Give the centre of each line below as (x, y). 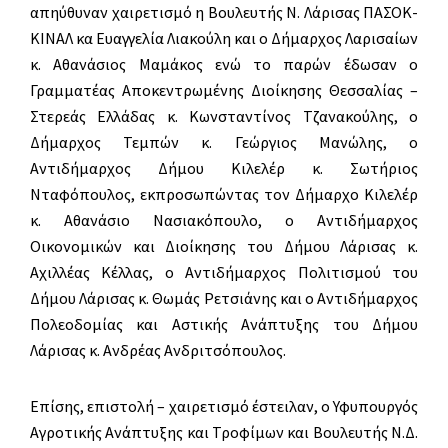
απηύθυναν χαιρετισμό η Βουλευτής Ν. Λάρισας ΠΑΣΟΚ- (224, 12)
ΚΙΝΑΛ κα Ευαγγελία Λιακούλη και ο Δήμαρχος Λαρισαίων (224, 38)
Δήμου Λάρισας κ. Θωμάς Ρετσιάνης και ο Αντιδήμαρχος (224, 298)
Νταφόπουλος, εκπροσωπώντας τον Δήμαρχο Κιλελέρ (224, 194)
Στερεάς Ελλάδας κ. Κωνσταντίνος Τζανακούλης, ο (224, 116)
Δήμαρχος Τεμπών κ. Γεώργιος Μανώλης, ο (224, 142)
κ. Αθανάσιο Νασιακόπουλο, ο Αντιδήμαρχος (224, 220)
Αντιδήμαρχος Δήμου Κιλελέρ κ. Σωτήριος (224, 168)
